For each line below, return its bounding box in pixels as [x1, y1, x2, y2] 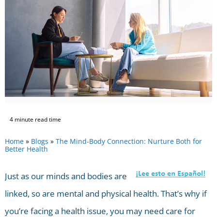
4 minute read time [10, 115, 61, 124]
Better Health [5, 144, 48, 154]
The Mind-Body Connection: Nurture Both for [56, 137, 202, 146]
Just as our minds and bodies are [5, 170, 127, 182]
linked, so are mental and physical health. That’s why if [5, 188, 207, 200]
